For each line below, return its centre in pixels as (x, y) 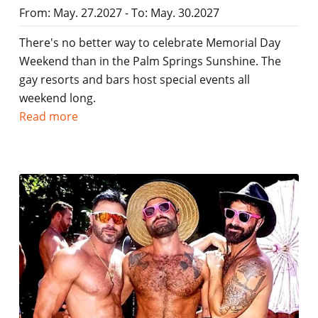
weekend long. (57, 98)
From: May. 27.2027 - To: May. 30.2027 (119, 12)
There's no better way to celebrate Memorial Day (149, 42)
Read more (48, 116)
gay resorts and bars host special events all (134, 79)
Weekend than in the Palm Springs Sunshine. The (150, 61)
